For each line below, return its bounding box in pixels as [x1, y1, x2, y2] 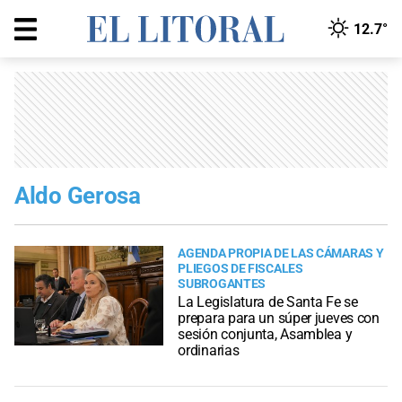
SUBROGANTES [178, 276, 267, 292]
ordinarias [178, 342, 240, 360]
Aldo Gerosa [14, 182, 141, 209]
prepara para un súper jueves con [178, 310, 380, 328]
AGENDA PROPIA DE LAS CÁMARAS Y [178, 246, 384, 261]
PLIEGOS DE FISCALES [178, 261, 303, 276]
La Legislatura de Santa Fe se [178, 293, 358, 311]
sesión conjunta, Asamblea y [178, 326, 353, 344]
